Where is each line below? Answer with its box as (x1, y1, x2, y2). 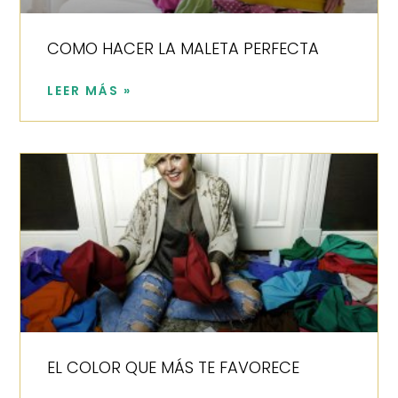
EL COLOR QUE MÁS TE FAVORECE (47, 355, 300, 378)
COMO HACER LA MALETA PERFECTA (47, 37, 320, 60)
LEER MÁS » (47, 82, 132, 100)
